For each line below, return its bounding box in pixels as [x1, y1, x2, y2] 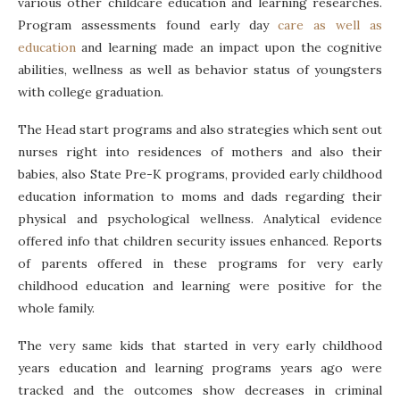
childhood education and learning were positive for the [18, 278, 382, 295]
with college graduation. [18, 84, 163, 101]
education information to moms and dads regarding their [18, 188, 382, 205]
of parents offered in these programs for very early [18, 255, 382, 272]
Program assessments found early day [18, 17, 279, 34]
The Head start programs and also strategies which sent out [18, 121, 382, 138]
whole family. [18, 300, 95, 317]
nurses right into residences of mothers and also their [18, 144, 382, 161]
